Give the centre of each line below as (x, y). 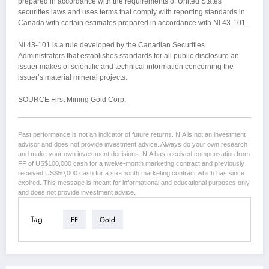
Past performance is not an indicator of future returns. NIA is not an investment (132, 135)
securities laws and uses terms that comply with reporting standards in (131, 12)
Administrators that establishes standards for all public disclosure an (128, 56)
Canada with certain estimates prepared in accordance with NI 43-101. (133, 23)
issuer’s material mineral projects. (73, 78)
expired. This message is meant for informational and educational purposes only (134, 183)
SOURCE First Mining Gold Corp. (72, 100)
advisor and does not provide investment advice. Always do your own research (133, 144)
